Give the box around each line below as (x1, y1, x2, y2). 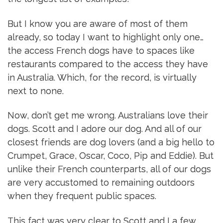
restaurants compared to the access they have (7, 58, 208, 69)
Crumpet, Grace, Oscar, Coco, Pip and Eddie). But (7, 150, 214, 161)
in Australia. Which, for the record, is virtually (7, 72, 197, 83)
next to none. (7, 85, 64, 96)
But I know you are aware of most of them (7, 18, 188, 29)
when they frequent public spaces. (7, 191, 156, 202)
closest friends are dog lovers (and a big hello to (7, 137, 215, 148)
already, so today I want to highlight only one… (7, 31, 204, 42)
